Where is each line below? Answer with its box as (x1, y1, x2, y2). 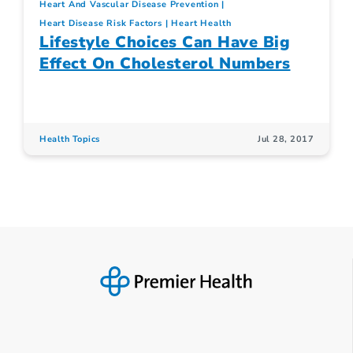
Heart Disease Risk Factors (39, 17, 162, 29)
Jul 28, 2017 (258, 132, 314, 145)
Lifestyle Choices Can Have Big (39, 31, 290, 53)
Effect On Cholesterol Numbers (39, 52, 291, 74)
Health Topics (39, 132, 100, 145)
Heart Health (171, 17, 232, 29)
